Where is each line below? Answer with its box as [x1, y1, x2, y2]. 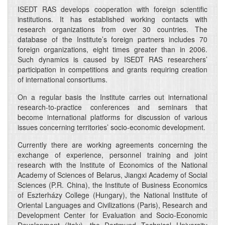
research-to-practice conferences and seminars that [18, 102, 207, 112]
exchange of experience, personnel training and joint [18, 150, 207, 160]
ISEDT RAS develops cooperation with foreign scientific [18, 4, 207, 14]
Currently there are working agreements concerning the [18, 140, 207, 150]
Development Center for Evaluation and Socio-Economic [18, 210, 207, 220]
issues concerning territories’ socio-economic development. [18, 122, 205, 132]
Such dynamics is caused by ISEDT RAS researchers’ [18, 54, 207, 64]
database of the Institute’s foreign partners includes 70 [18, 34, 207, 44]
